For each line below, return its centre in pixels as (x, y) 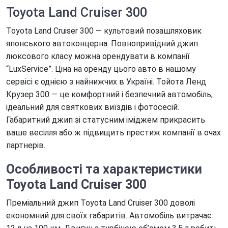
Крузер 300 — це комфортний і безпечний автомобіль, (109, 95)
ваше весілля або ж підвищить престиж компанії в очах (113, 133)
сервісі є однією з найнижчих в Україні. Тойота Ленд (106, 82)
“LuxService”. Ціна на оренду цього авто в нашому (101, 69)
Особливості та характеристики (104, 169)
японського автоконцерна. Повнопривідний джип (102, 44)
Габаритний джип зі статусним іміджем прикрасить (106, 120)
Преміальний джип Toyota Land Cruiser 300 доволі (101, 203)
